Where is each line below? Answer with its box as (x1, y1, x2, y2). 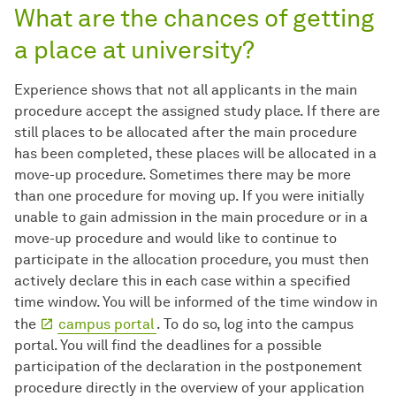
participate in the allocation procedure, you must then (14, 250, 369, 268)
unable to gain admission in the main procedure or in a (14, 208, 368, 225)
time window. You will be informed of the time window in (14, 293, 377, 310)
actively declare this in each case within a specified (14, 271, 351, 289)
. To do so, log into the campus (156, 315, 354, 332)
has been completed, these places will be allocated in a (14, 144, 377, 162)
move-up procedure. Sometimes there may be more (14, 165, 351, 183)
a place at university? (14, 34, 255, 65)
